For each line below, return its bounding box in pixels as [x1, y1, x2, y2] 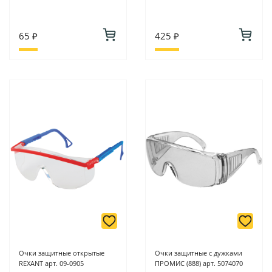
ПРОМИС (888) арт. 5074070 [155, 259, 243, 268]
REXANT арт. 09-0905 [19, 259, 84, 268]
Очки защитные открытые [19, 248, 104, 258]
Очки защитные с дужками [155, 248, 242, 258]
